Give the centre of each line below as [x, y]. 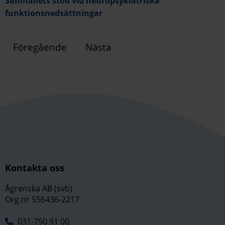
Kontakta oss [35, 167]
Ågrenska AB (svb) [39, 189]
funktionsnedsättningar [54, 13]
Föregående [40, 47]
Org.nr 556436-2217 [42, 200]
